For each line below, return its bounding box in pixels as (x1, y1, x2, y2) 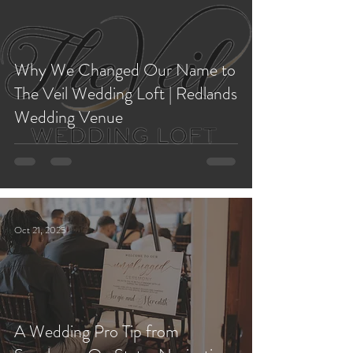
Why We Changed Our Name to (14, 58, 236, 82)
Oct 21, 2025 (14, 223, 66, 237)
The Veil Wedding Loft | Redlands (14, 81, 237, 106)
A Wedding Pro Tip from (14, 319, 179, 344)
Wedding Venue (14, 105, 123, 129)
